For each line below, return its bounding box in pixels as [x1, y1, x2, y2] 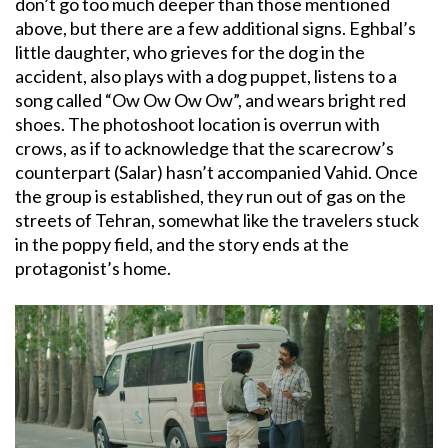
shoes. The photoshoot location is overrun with [15, 113, 380, 136]
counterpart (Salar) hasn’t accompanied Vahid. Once [15, 161, 418, 184]
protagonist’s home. [15, 257, 171, 280]
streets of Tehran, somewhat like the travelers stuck [15, 209, 419, 232]
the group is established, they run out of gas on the [15, 185, 406, 208]
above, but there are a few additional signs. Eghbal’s [15, 17, 416, 40]
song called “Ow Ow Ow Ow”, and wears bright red [15, 89, 406, 112]
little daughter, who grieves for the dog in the [15, 41, 365, 64]
